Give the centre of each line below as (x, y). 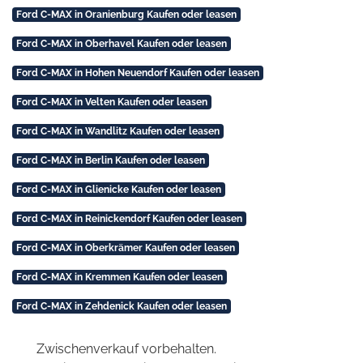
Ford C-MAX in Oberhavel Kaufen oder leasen (121, 43)
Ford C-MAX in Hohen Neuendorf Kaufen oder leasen (137, 73)
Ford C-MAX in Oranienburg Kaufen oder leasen (126, 14)
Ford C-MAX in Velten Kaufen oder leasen (111, 102)
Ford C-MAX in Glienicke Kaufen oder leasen (118, 189)
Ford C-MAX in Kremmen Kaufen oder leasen (119, 277)
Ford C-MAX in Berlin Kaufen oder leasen (110, 160)
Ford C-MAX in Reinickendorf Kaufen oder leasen (129, 218)
